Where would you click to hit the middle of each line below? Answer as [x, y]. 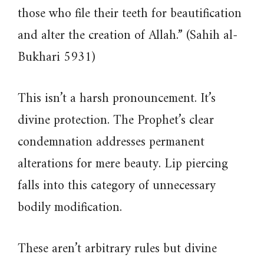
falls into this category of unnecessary [117, 186]
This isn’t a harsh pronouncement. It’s [117, 99]
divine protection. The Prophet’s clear [116, 121]
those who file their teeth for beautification [130, 14]
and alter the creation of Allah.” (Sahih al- [128, 36]
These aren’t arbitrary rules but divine [117, 249]
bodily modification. [70, 208]
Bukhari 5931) [57, 57]
